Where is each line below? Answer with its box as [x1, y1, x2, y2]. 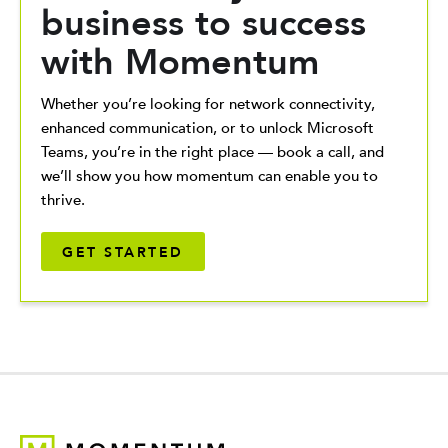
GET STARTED [62, 243, 184, 262]
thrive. [41, 190, 85, 210]
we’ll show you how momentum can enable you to [41, 166, 378, 186]
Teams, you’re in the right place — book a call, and [41, 142, 384, 162]
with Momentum [41, 38, 319, 87]
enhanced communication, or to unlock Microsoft [41, 118, 374, 138]
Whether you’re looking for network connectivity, [41, 94, 375, 114]
